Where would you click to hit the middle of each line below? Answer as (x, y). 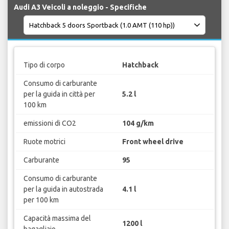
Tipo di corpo (44, 65)
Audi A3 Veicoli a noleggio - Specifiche (80, 7)
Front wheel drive (153, 141)
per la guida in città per (59, 94)
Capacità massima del (57, 218)
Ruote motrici (44, 141)
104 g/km (138, 123)
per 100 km (41, 200)
